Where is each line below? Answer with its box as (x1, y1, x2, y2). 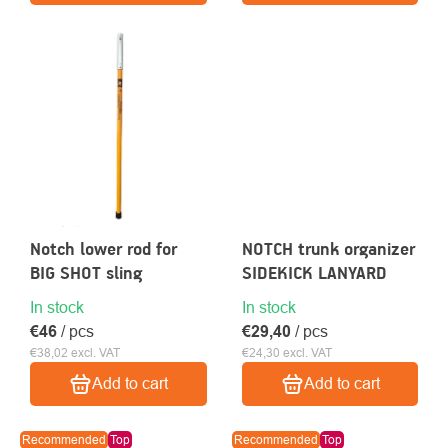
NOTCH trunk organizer (241, 237, 415, 260)
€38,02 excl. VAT (30, 344, 120, 360)
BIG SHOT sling (30, 261, 142, 284)
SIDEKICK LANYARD (241, 261, 387, 284)
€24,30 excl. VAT (241, 344, 332, 360)
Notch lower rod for (30, 237, 177, 260)
